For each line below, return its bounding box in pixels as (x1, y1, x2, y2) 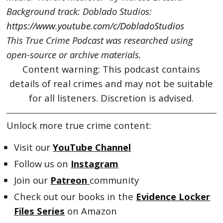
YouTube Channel (53, 141, 131, 154)
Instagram (71, 157, 119, 170)
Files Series (14, 205, 65, 218)
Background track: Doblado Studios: (6, 5, 152, 17)
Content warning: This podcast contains (22, 63, 201, 75)
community (90, 174, 139, 187)
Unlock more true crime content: (6, 118, 152, 131)
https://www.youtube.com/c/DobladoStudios (6, 19, 185, 32)
